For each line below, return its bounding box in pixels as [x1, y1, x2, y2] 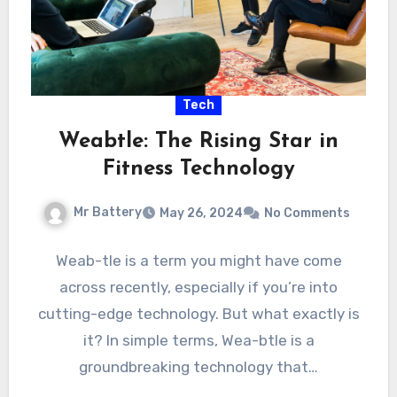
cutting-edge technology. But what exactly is [37, 305, 360, 323]
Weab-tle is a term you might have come [55, 252, 342, 270]
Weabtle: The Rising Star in [58, 131, 339, 153]
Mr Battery [74, 205, 142, 221]
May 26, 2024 [160, 206, 243, 222]
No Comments [264, 206, 350, 222]
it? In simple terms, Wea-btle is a [82, 331, 315, 350]
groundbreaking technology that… [79, 358, 318, 377]
